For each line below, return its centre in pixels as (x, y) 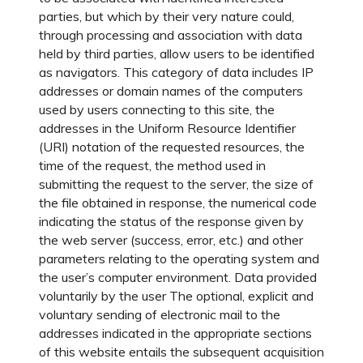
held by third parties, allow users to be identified (177, 53)
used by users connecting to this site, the (157, 109)
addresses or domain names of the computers (171, 91)
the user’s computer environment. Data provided (178, 277)
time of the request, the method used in (152, 165)
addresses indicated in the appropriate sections (175, 333)
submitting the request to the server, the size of (176, 184)
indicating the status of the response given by (171, 221)
